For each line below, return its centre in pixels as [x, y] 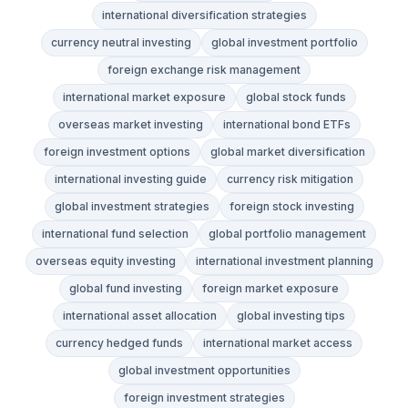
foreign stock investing [291, 207]
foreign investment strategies [204, 398]
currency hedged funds [119, 343]
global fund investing [126, 289]
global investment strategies [132, 207]
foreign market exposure [270, 289]
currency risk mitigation [290, 179]
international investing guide [131, 179]
